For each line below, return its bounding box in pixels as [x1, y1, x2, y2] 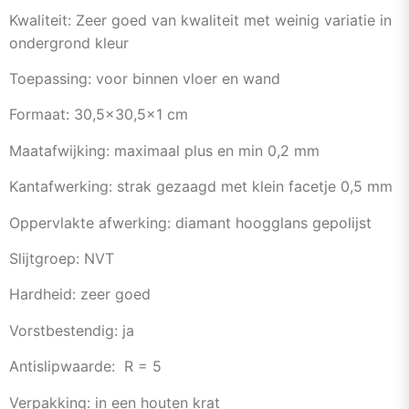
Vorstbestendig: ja [9, 320, 134, 340]
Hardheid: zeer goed [9, 285, 151, 304]
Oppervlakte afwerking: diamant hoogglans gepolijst [9, 213, 372, 232]
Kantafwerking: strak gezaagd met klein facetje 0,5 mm [9, 177, 393, 196]
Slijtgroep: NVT [9, 249, 114, 267]
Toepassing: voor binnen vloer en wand [9, 69, 280, 89]
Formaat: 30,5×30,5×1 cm [9, 105, 188, 124]
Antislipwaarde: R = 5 [9, 357, 162, 376]
